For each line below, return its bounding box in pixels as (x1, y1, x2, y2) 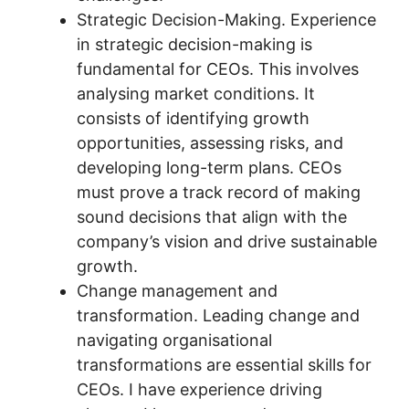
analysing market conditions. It (77, 84, 315, 103)
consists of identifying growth (77, 109, 309, 128)
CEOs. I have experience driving (77, 380, 322, 399)
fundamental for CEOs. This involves (77, 59, 359, 79)
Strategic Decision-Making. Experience (77, 10, 376, 29)
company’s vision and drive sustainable (77, 232, 377, 251)
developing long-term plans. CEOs (77, 158, 341, 177)
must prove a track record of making (77, 183, 361, 202)
